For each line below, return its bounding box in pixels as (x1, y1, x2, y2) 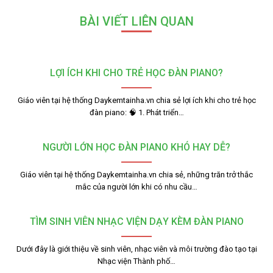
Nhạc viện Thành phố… (97, 256, 175, 266)
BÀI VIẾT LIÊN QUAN (79, 13, 194, 29)
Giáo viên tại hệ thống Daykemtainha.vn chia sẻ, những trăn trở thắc (20, 169, 253, 179)
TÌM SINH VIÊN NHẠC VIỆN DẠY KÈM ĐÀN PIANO (29, 215, 244, 227)
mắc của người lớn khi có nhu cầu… (76, 182, 197, 191)
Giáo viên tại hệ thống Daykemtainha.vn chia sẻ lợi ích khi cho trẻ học (17, 95, 256, 105)
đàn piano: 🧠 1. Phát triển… (89, 107, 184, 117)
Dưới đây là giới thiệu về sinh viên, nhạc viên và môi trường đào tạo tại (16, 244, 257, 253)
